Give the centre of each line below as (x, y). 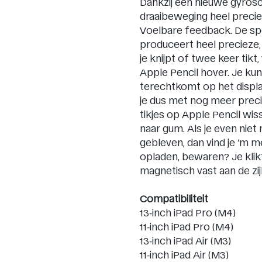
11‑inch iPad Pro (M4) (187, 227)
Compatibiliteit (174, 199)
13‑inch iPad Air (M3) (185, 241)
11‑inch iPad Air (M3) (184, 255)
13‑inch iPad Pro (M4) (188, 213)
